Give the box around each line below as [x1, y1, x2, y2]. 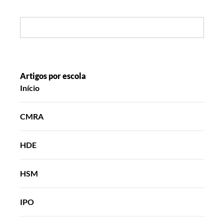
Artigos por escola [20, 70, 86, 80]
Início [20, 82, 39, 92]
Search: [19, 17, 52, 30]
